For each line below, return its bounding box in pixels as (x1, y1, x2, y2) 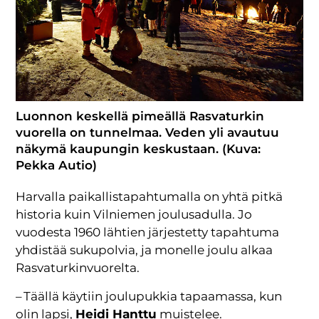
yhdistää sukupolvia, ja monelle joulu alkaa (16, 243, 273, 258)
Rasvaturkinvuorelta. (16, 261, 140, 276)
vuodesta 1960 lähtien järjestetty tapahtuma (16, 225, 280, 240)
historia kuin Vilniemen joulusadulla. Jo (16, 207, 253, 222)
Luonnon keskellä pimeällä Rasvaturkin (16, 109, 265, 124)
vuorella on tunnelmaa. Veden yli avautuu (16, 125, 280, 140)
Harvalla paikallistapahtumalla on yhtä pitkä (16, 189, 283, 204)
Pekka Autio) (16, 158, 98, 173)
